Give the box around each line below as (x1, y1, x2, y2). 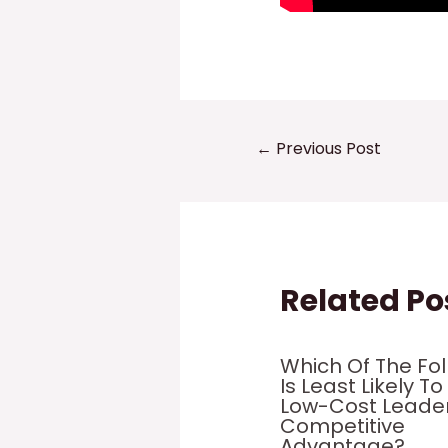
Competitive (280, 411, 406, 440)
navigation (228, 159, 308, 181)
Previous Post (271, 137, 381, 161)
